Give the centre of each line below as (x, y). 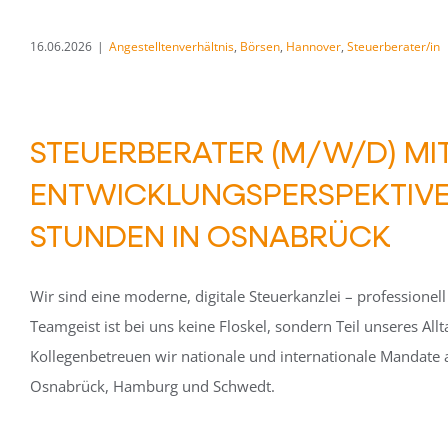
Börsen (260, 46)
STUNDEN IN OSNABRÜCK (210, 235)
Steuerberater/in (393, 46)
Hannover (313, 46)
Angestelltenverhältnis (171, 46)
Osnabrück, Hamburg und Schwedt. (152, 386)
